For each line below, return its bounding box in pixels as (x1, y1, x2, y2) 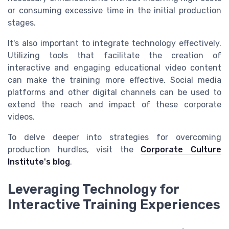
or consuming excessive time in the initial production (8, 5, 221, 15)
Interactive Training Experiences (8, 197, 220, 213)
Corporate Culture (141, 144, 222, 154)
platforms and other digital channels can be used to (8, 87, 221, 97)
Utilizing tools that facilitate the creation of (8, 50, 221, 60)
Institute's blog (8, 156, 70, 167)
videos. (8, 111, 35, 122)
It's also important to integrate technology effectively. (8, 38, 221, 48)
